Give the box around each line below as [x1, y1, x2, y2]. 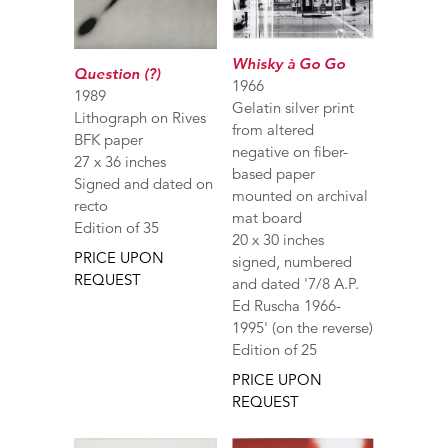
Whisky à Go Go [231, 53, 345, 73]
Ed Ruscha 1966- [231, 295, 341, 315]
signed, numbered [231, 251, 352, 271]
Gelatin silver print [231, 97, 354, 117]
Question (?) [74, 64, 160, 84]
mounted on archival [231, 185, 368, 205]
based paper [231, 163, 315, 183]
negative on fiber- [231, 141, 348, 161]
